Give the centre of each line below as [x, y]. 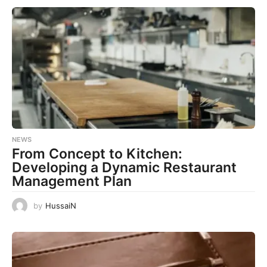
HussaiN [61, 205]
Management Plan [72, 181]
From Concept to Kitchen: [97, 153]
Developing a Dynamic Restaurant [124, 167]
